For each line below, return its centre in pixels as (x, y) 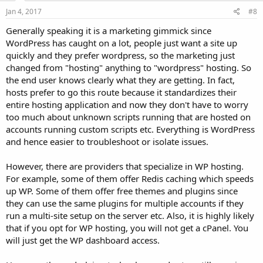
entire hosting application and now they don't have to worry (127, 104)
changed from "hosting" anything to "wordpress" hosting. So (129, 67)
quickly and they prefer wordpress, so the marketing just (120, 55)
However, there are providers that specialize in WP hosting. (125, 166)
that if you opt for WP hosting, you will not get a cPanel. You (127, 227)
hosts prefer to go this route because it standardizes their (121, 92)
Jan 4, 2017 (24, 11)
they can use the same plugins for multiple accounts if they (125, 203)
